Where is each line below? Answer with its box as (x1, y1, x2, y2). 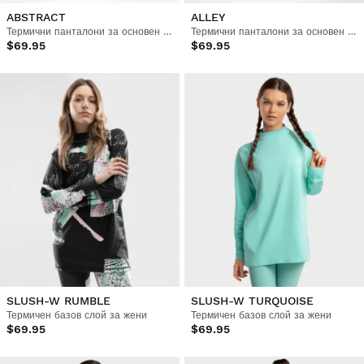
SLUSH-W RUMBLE (6, 294, 110, 308)
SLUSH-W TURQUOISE (190, 294, 314, 308)
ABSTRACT (6, 11, 66, 24)
